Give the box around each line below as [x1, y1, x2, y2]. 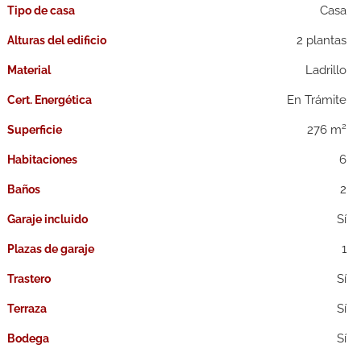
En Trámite [287, 93, 347, 107]
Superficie [7, 123, 63, 136]
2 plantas [297, 33, 347, 48]
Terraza [7, 302, 48, 315]
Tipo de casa [7, 4, 76, 17]
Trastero [7, 272, 52, 285]
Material [7, 64, 52, 77]
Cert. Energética [7, 93, 93, 106]
